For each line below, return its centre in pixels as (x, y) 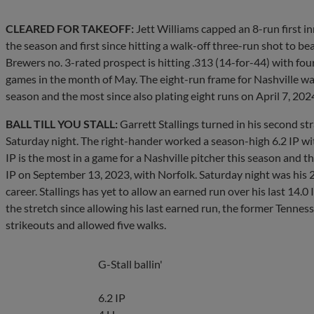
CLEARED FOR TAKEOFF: (70, 28)
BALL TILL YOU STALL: (62, 123)
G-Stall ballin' (130, 264)
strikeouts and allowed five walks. (86, 224)
